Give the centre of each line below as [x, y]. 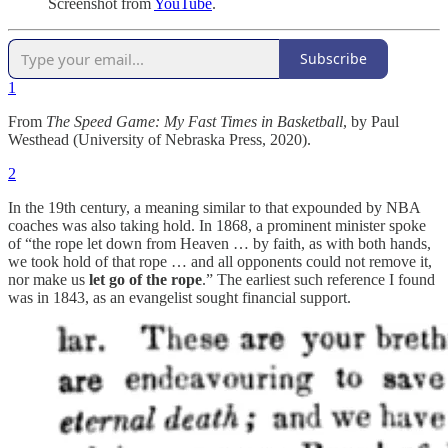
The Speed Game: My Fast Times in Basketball [194, 121]
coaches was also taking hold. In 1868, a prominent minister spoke [217, 225]
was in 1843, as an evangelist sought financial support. [179, 297]
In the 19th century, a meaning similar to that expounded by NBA [214, 207]
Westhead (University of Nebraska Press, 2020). [159, 139]
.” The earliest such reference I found [318, 279]
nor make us [48, 279]
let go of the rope [145, 279]
